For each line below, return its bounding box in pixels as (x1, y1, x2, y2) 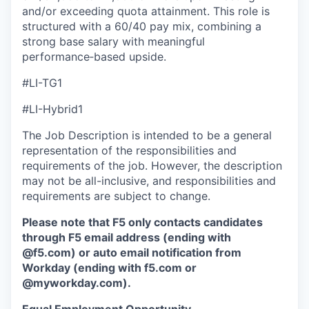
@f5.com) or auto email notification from (22, 246, 241, 260)
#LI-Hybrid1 (22, 102, 83, 117)
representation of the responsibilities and (22, 143, 237, 158)
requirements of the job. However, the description (22, 159, 282, 173)
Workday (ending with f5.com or (22, 261, 197, 275)
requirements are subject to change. (22, 189, 210, 203)
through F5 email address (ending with (22, 230, 231, 245)
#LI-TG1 (22, 76, 62, 90)
